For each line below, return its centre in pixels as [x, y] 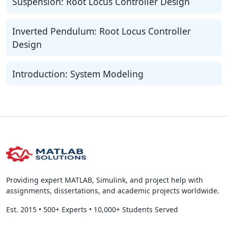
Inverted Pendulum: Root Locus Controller [102, 31]
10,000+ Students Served [136, 209]
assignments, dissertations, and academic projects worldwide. [113, 191]
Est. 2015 [21, 209]
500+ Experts [65, 209]
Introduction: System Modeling [78, 74]
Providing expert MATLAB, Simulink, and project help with [105, 180]
